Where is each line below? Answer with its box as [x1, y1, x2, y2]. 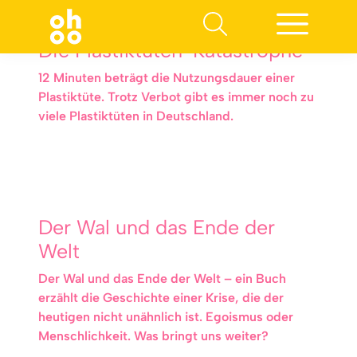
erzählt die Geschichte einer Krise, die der [38, 290, 284, 305]
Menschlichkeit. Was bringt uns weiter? [38, 328, 269, 343]
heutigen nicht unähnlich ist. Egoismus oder [38, 309, 293, 324]
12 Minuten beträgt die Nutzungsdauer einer [38, 70, 295, 85]
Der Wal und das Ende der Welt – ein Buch [38, 271, 286, 286]
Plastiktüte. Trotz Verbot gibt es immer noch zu [38, 89, 314, 104]
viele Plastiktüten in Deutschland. [38, 108, 233, 124]
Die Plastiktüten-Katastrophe [38, 38, 303, 62]
